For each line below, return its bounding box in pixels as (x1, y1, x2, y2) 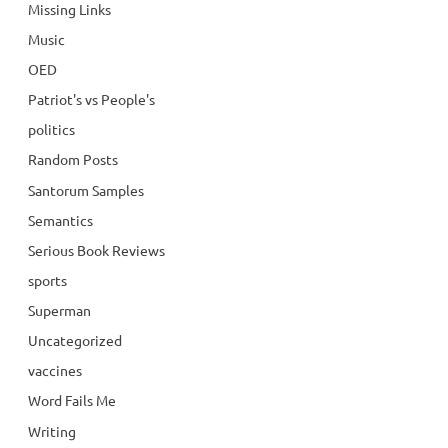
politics (28, 120, 75, 139)
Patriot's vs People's (28, 90, 155, 109)
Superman (28, 301, 91, 320)
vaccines (28, 361, 82, 380)
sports (28, 270, 67, 289)
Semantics (28, 210, 93, 229)
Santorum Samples (28, 180, 144, 199)
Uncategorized (28, 331, 122, 350)
